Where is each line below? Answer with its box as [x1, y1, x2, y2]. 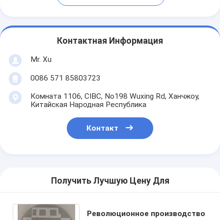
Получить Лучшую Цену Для [51, 176, 169, 186]
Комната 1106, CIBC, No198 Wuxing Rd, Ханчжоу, [30, 91, 199, 101]
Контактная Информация [57, 36, 163, 46]
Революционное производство [87, 209, 206, 218]
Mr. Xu [30, 55, 52, 64]
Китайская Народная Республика [30, 100, 146, 109]
